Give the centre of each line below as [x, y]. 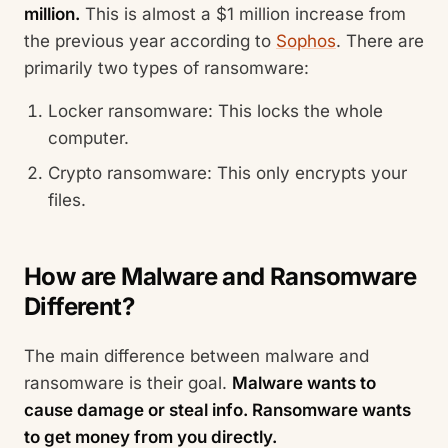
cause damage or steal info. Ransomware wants [217, 409]
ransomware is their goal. [128, 382]
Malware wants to [304, 382]
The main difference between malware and [196, 355]
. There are [380, 40]
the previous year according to [150, 40]
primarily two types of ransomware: [166, 67]
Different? [79, 306]
